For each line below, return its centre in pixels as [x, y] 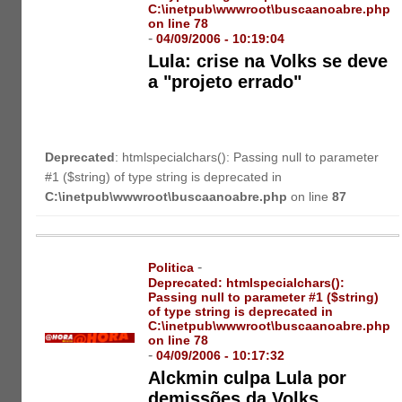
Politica [171, 267]
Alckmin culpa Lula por [248, 377]
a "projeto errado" [225, 82]
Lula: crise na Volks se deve [268, 61]
